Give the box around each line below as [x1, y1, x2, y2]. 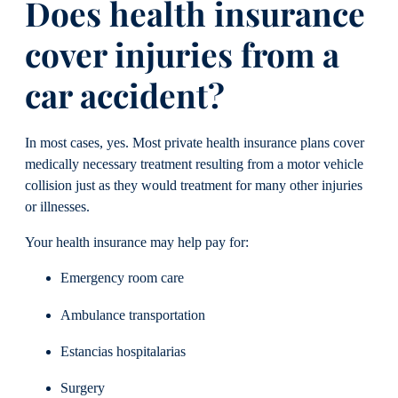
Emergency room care [60, 270, 184, 287]
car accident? [25, 73, 225, 117]
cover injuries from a [25, 32, 339, 76]
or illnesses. [25, 198, 90, 215]
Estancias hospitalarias [60, 343, 186, 360]
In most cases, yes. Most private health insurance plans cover [25, 134, 364, 151]
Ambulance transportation [60, 306, 205, 323]
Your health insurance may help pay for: [25, 235, 249, 251]
